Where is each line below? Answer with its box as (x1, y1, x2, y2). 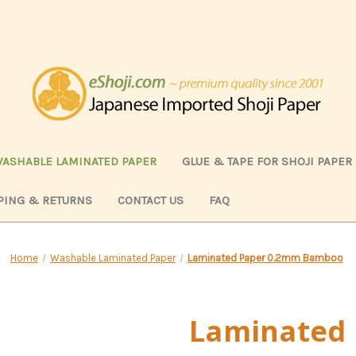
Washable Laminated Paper (49, 251, 176, 264)
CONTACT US (118, 192, 184, 207)
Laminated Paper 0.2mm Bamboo (187, 251, 343, 264)
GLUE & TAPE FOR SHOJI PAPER (182, 153, 352, 168)
